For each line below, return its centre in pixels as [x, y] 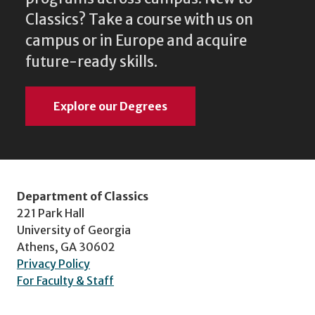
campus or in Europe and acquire [136, 41]
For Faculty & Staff [65, 281]
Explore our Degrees [110, 107]
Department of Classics [83, 197]
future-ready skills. [91, 62]
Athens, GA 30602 [66, 247]
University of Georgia [74, 230]
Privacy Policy [53, 264]
